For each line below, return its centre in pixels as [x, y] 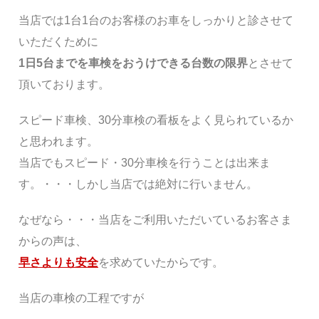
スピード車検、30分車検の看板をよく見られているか [156, 120]
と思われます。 [58, 142]
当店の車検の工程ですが [81, 298]
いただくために [58, 42]
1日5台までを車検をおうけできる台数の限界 [133, 63]
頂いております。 [64, 85]
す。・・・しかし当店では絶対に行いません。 [138, 184]
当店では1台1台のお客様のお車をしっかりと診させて [156, 21]
